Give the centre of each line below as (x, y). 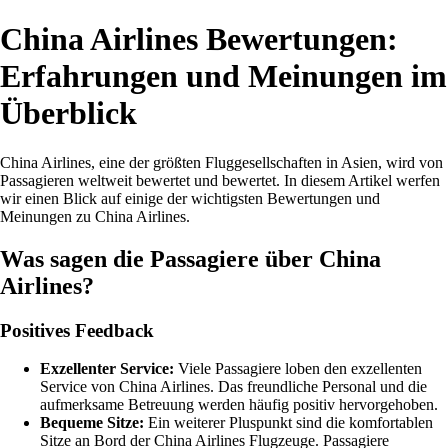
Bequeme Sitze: (92, 423)
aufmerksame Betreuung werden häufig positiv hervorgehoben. (239, 405)
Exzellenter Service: (107, 369)
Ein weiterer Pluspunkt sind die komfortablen (288, 423)
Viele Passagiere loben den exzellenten (298, 369)
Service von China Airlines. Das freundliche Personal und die (233, 387)
